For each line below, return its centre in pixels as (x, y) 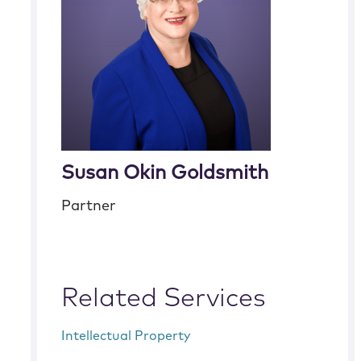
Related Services (164, 299)
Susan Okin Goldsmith (165, 173)
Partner (89, 206)
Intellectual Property (127, 336)
